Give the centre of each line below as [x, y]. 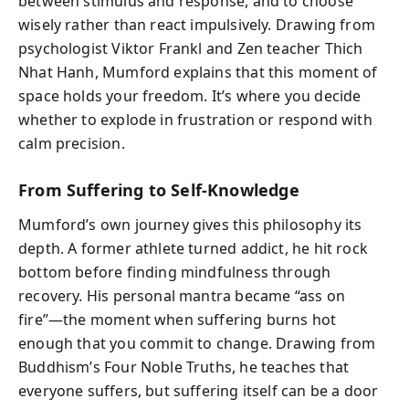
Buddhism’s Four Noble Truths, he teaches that [184, 367]
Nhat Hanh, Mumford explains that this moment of [198, 72]
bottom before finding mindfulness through [175, 272]
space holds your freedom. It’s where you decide [190, 95]
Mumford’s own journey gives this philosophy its [190, 225]
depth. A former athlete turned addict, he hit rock [193, 248]
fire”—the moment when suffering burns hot [178, 320]
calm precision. [72, 143]
